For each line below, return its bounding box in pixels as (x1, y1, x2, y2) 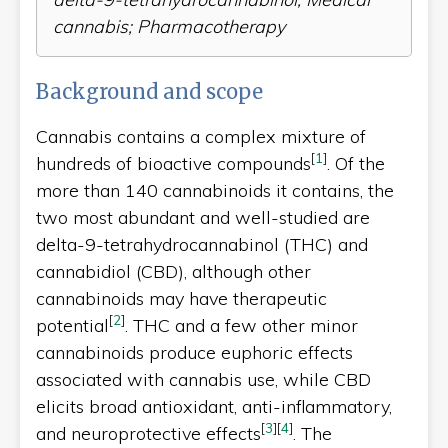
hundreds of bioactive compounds (36, 151, 311, 175)
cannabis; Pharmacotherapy (53, 14, 285, 38)
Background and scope (36, 78, 263, 104)
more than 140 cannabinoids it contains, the (36, 178, 394, 202)
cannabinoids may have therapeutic (36, 286, 327, 310)
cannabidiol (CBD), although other (36, 259, 311, 283)
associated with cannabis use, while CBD (36, 367, 371, 391)
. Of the (327, 151, 385, 175)
